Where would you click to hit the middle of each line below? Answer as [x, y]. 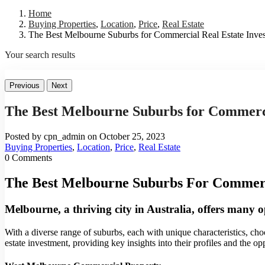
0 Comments [28, 158]
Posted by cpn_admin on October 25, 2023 [85, 137]
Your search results [40, 55]
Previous [25, 86]
